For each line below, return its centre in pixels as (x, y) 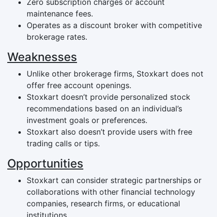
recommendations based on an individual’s (104, 108)
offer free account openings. (79, 85)
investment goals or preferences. (87, 120)
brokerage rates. (57, 37)
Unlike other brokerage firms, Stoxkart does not (115, 73)
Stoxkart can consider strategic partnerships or (114, 180)
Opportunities (45, 163)
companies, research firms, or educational (103, 203)
